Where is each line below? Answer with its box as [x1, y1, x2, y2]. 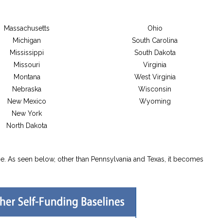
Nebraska [12, 85, 42, 93]
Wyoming [139, 97, 171, 105]
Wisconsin [138, 85, 172, 93]
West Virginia [134, 73, 176, 81]
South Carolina [132, 36, 178, 44]
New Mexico [7, 97, 47, 105]
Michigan [13, 36, 41, 44]
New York [12, 109, 42, 117]
